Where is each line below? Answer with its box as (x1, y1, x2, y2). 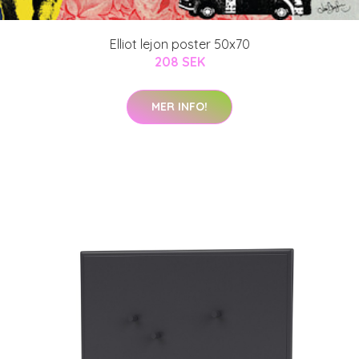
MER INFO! (151, 99, 208, 114)
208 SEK (154, 53, 205, 70)
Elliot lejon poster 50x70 (109, 35, 250, 52)
